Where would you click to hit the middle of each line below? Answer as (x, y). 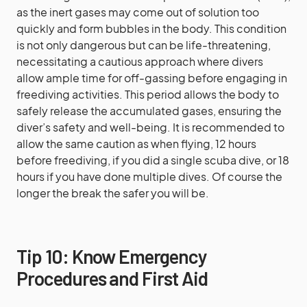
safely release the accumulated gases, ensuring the (149, 111)
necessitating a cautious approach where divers (140, 61)
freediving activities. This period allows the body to (148, 94)
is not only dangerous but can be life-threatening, (144, 45)
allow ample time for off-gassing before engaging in (152, 78)
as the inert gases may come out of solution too (138, 12)
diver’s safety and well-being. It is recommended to (150, 127)
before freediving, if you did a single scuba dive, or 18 (153, 160)
